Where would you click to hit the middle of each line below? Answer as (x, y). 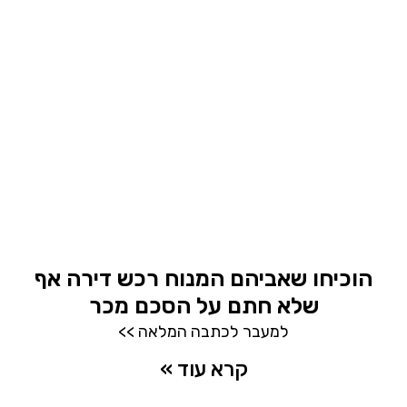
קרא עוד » (203, 369)
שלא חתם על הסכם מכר (203, 306)
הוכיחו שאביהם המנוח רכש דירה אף (203, 279)
